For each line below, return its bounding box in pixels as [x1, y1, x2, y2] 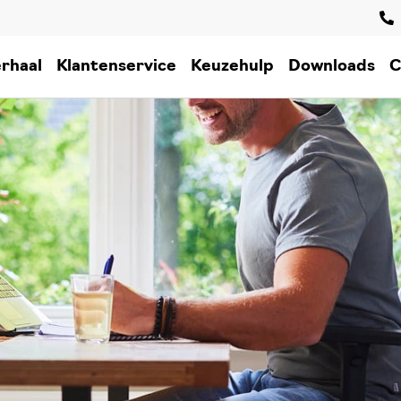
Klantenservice [56, 57, 177, 75]
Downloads [288, 57, 376, 75]
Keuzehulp [191, 57, 275, 75]
